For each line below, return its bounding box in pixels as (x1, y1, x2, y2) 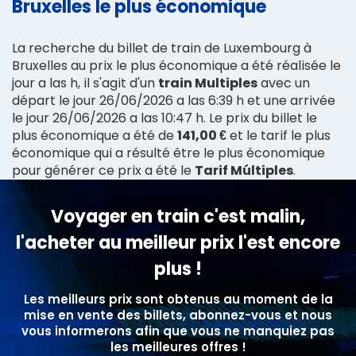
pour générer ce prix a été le (12, 161, 195, 180)
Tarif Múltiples (195, 161, 293, 180)
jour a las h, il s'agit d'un (12, 73, 158, 92)
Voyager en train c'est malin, (51, 203, 305, 229)
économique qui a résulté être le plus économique (12, 143, 325, 162)
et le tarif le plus (226, 126, 331, 145)
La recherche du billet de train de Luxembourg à (12, 38, 311, 57)
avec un (257, 73, 310, 92)
